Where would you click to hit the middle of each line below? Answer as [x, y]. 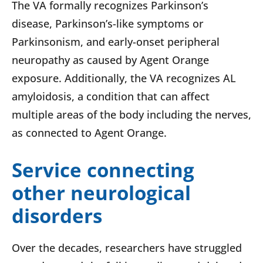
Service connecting [103, 170]
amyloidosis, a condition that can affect [111, 97]
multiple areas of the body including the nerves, [131, 115]
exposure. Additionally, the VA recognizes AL [124, 78]
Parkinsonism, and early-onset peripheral [116, 42]
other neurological [101, 193]
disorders [57, 216]
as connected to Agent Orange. [89, 133]
